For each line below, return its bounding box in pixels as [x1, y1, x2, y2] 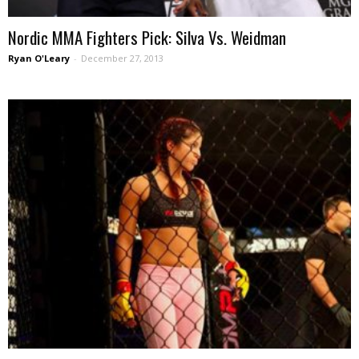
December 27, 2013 [81, 52, 163, 65]
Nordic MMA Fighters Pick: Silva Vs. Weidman [8, 25, 286, 50]
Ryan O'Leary [8, 52, 70, 65]
